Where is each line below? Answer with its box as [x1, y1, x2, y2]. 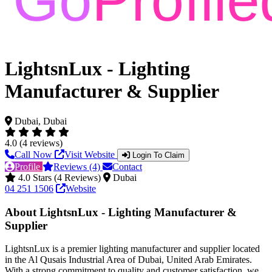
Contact [112, 161, 142, 172]
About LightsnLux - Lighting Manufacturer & [5, 205, 237, 219]
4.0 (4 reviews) [5, 137, 63, 148]
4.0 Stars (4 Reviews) [18, 172, 101, 183]
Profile [15, 161, 42, 172]
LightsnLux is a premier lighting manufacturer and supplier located [5, 243, 260, 254]
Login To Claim [132, 150, 185, 160]
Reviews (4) [53, 161, 103, 172]
